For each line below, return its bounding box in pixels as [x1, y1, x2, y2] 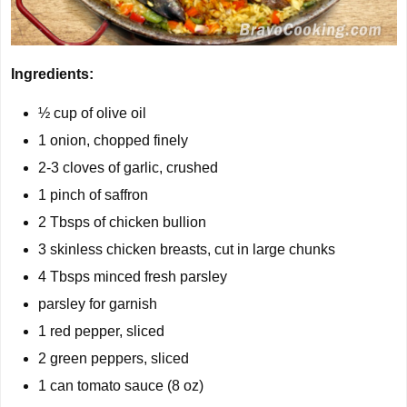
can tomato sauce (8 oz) [46, 378, 203, 394]
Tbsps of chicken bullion [46, 214, 206, 231]
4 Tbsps [38, 269, 90, 285]
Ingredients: [11, 66, 94, 83]
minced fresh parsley [90, 269, 227, 285]
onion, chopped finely [46, 133, 188, 149]
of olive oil [77, 105, 146, 122]
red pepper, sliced [46, 323, 164, 340]
